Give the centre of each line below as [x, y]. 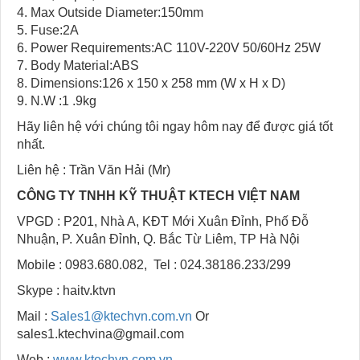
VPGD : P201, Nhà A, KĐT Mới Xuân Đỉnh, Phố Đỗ [163, 222]
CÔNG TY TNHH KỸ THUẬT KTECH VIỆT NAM [158, 196]
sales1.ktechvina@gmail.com [100, 334]
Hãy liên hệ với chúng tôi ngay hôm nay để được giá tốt [175, 127]
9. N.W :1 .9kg [57, 101]
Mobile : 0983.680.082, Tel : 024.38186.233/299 [154, 265]
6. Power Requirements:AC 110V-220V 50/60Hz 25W [169, 48]
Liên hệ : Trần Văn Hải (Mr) [94, 170]
